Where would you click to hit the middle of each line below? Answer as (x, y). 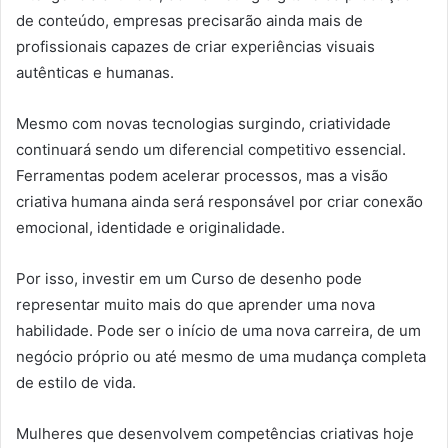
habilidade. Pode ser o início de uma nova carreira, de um (218, 331)
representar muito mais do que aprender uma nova (195, 305)
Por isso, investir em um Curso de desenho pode (189, 279)
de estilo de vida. (76, 383)
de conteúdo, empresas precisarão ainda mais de (189, 21)
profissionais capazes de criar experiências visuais (195, 47)
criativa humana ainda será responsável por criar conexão (219, 202)
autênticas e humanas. (95, 73)
